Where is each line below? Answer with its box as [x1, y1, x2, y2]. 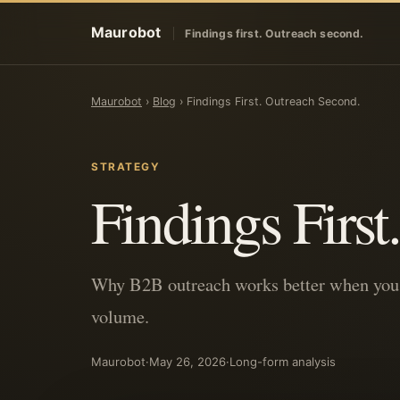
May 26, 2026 [149, 354, 226, 369]
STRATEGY [91, 161, 161, 173]
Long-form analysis [229, 354, 336, 369]
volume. [91, 304, 149, 329]
